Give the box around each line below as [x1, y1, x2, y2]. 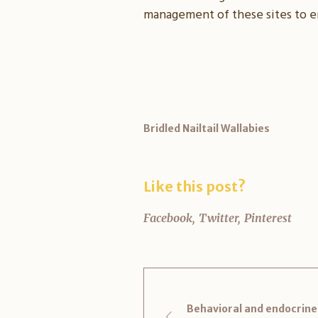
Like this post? [143, 177, 246, 196]
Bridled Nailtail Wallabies [143, 122, 270, 136]
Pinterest [244, 211, 292, 226]
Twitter [199, 211, 238, 226]
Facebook [143, 211, 192, 226]
